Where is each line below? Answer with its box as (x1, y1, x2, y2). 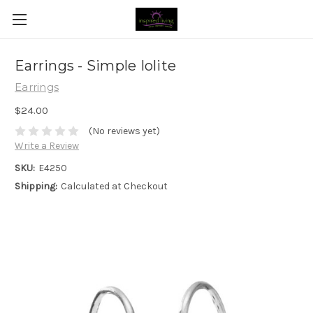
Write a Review (15, 140, 79, 152)
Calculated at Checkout (60, 180, 168, 193)
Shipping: (15, 180, 57, 193)
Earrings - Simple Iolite (15, 57, 176, 75)
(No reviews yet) (88, 125, 160, 138)
